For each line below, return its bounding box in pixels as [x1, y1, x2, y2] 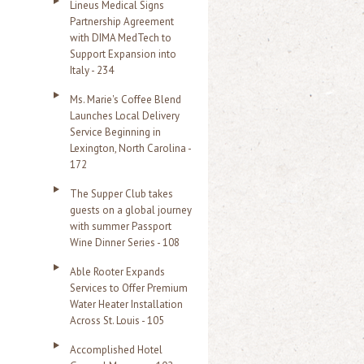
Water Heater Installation [70, 297, 183, 311]
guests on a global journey [70, 203, 192, 217]
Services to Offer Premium [70, 281, 188, 295]
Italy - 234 [70, 63, 114, 77]
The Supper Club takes [70, 187, 173, 201]
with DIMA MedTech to [70, 31, 171, 45]
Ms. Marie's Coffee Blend [70, 93, 181, 106]
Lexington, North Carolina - [70, 141, 191, 155]
